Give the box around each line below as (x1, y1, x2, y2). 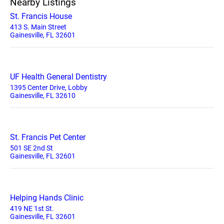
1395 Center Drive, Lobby (10, 83, 87, 91)
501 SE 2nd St (10, 143, 53, 152)
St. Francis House (10, 11, 72, 21)
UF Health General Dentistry (10, 71, 107, 81)
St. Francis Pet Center (10, 132, 85, 142)
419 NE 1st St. (10, 204, 54, 212)
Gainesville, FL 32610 (10, 91, 75, 99)
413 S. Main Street (10, 22, 66, 31)
